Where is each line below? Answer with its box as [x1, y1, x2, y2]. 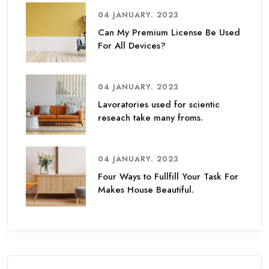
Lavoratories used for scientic [98, 98, 220, 112]
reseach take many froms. [98, 111, 203, 125]
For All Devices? [98, 39, 166, 53]
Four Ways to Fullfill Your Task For [98, 170, 238, 184]
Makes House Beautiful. [98, 183, 194, 197]
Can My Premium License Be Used [98, 26, 240, 40]
